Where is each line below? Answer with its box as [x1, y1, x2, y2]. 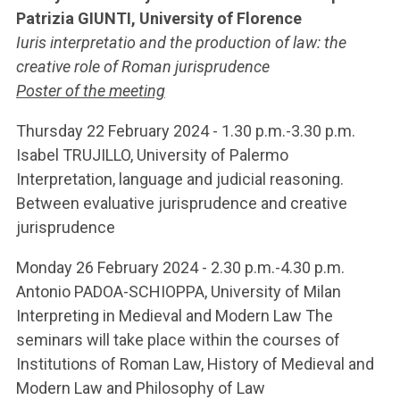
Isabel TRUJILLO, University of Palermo [16, 146, 288, 164]
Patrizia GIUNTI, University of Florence [16, 9, 302, 28]
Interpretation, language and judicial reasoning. [16, 170, 344, 188]
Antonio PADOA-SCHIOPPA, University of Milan [16, 282, 341, 301]
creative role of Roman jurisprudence [16, 57, 270, 76]
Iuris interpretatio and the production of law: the [16, 33, 346, 52]
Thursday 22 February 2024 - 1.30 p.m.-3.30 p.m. [16, 121, 355, 140]
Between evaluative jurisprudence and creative [16, 194, 347, 212]
